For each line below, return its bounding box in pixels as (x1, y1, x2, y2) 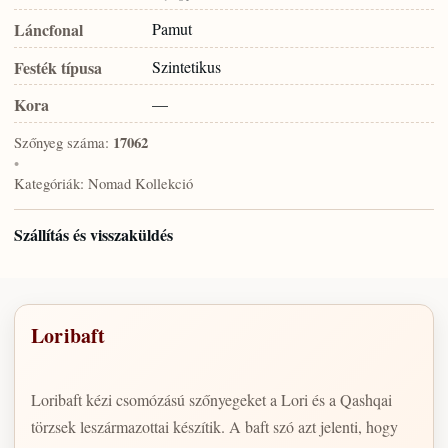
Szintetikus (152, 55, 221, 77)
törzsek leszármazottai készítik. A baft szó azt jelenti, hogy (31, 415, 398, 437)
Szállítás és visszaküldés (14, 223, 173, 247)
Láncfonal (14, 18, 83, 42)
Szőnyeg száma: (14, 132, 109, 153)
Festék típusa (14, 55, 102, 79)
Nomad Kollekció (88, 173, 193, 194)
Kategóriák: (14, 173, 84, 194)
